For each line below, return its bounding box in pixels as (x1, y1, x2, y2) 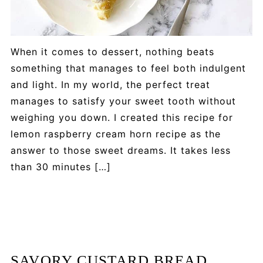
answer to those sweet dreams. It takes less (10, 144, 231, 157)
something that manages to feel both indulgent (10, 62, 246, 75)
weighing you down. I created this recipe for (10, 112, 233, 124)
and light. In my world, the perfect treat (10, 79, 210, 91)
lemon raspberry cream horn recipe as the (10, 128, 221, 140)
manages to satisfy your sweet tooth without (10, 95, 236, 107)
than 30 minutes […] (10, 161, 111, 173)
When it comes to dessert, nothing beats (10, 46, 214, 58)
